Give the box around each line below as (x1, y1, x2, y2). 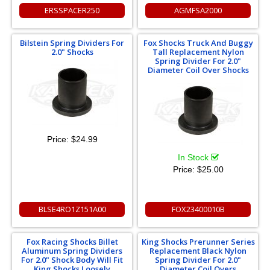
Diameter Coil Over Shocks (147, 64, 249, 76)
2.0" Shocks (51, 46, 93, 58)
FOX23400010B (171, 204, 225, 215)
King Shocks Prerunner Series (141, 236, 255, 248)
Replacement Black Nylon (149, 245, 246, 257)
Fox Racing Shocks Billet (26, 236, 118, 248)
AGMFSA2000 (174, 5, 222, 16)
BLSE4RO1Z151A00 (38, 204, 106, 215)
